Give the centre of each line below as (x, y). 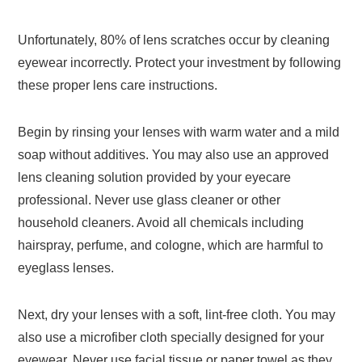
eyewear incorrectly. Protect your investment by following (180, 63)
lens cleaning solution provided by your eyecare (155, 178)
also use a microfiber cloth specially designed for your (171, 338)
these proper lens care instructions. (118, 86)
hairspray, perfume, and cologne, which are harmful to (171, 246)
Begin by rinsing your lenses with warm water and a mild (179, 133)
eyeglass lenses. (66, 268)
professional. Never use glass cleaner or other (149, 200)
